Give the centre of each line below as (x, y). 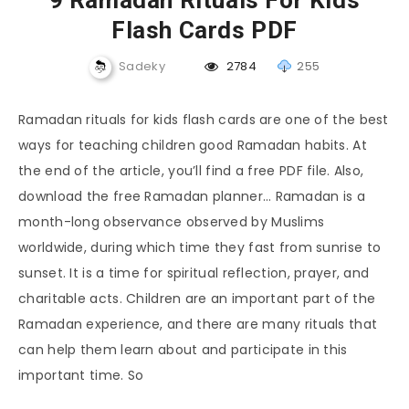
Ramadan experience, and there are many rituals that (198, 325)
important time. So (81, 376)
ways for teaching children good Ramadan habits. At (193, 146)
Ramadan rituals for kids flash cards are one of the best (204, 120)
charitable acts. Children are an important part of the (197, 299)
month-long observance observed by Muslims (172, 222)
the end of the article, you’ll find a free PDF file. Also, (191, 171)
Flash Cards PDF (204, 31)
